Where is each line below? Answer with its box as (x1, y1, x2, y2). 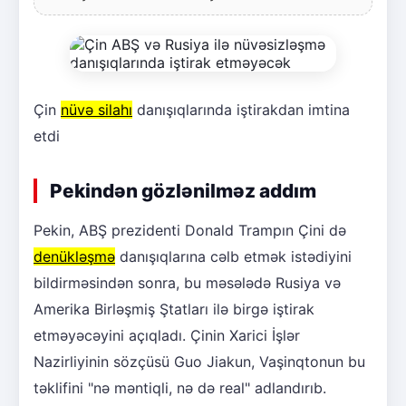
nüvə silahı (61, 100, 132, 119)
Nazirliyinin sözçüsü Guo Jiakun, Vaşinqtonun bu (34, 352, 365, 371)
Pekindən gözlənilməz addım (50, 179, 316, 202)
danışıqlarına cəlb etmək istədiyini (115, 246, 352, 266)
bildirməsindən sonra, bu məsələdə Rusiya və (34, 273, 341, 292)
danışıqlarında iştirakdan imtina (132, 100, 350, 119)
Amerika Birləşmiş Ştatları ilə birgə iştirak (34, 299, 314, 318)
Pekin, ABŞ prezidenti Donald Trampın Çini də (34, 220, 346, 239)
